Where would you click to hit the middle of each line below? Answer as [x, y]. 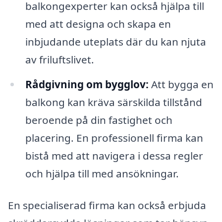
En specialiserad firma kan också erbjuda [107, 205]
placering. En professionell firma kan [114, 138]
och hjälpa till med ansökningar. [102, 173]
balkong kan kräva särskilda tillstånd [113, 102]
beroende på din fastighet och [99, 120]
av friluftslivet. [59, 59]
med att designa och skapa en [98, 24]
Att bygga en [181, 84]
